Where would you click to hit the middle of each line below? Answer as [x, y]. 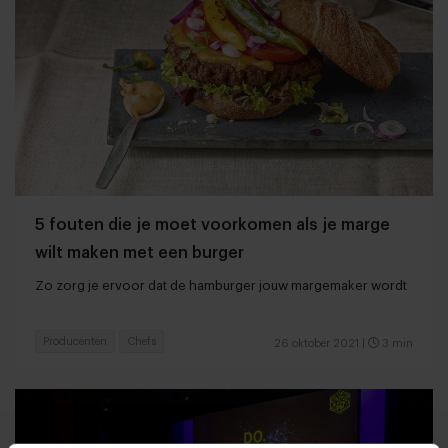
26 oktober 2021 [316, 343]
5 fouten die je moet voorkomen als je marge [212, 224]
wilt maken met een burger [139, 252]
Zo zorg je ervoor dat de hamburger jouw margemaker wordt [221, 285]
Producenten [75, 341]
